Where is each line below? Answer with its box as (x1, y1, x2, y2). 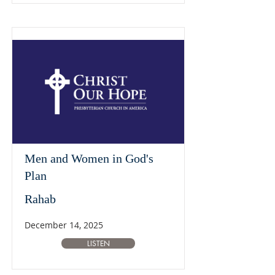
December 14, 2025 (25, 219, 103, 231)
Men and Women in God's (25, 152, 153, 165)
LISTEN (87, 238, 110, 249)
